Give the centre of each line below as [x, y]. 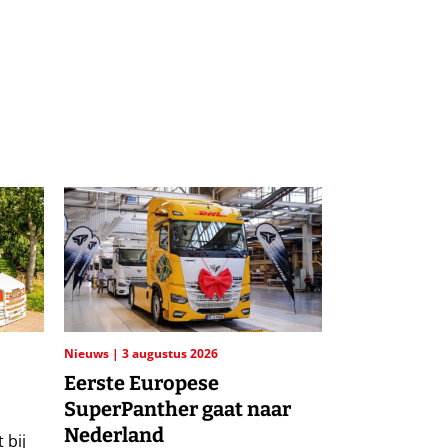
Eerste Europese [141, 383]
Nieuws [87, 354]
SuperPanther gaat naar [177, 409]
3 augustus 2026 [169, 354]
